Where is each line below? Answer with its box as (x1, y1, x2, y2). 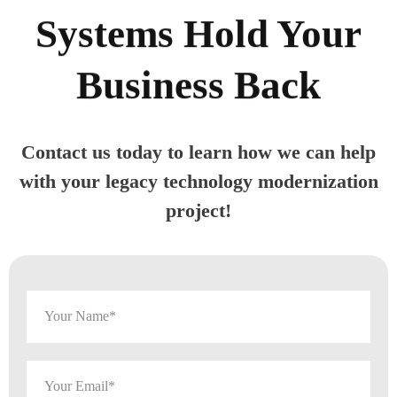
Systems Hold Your (35, 11, 362, 56)
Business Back (76, 62, 321, 107)
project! (166, 198, 231, 222)
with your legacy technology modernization (19, 169, 378, 192)
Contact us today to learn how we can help (21, 140, 376, 163)
